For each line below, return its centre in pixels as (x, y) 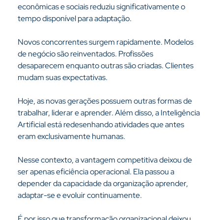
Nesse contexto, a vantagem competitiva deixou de (105, 160)
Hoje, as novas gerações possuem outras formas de (105, 101)
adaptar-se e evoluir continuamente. (80, 195)
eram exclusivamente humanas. (71, 136)
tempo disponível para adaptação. (74, 18)
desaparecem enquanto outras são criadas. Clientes (106, 66)
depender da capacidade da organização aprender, (103, 183)
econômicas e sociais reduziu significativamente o (102, 7)
